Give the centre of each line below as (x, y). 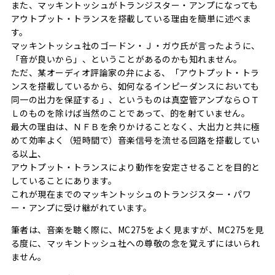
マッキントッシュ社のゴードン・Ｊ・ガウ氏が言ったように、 (135, 46)
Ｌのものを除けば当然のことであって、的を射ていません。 (130, 113)
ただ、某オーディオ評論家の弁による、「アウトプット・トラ (135, 73)
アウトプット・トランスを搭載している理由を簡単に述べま (131, 19)
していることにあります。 (64, 181)
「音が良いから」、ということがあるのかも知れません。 (126, 59)
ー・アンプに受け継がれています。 (81, 208)
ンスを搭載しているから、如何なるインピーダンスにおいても (135, 86)
